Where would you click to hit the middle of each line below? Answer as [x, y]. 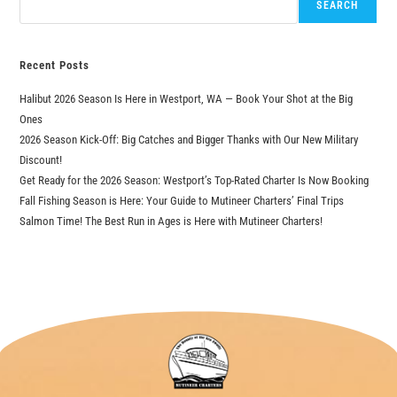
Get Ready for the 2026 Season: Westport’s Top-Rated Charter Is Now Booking [195, 181]
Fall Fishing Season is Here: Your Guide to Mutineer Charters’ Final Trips [182, 201]
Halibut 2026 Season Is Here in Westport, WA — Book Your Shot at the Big [187, 99]
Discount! [41, 160]
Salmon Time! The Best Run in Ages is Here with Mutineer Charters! [171, 222]
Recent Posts [55, 66]
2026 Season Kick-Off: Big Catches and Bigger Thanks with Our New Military [189, 140]
